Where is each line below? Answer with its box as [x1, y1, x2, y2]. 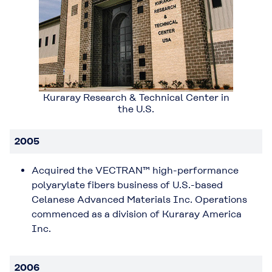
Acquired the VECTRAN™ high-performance [32, 165, 239, 176]
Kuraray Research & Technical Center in [42, 92, 229, 103]
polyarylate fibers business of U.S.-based [32, 179, 223, 191]
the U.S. [118, 103, 154, 115]
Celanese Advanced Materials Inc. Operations [32, 194, 247, 205]
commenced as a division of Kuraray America [32, 208, 242, 220]
